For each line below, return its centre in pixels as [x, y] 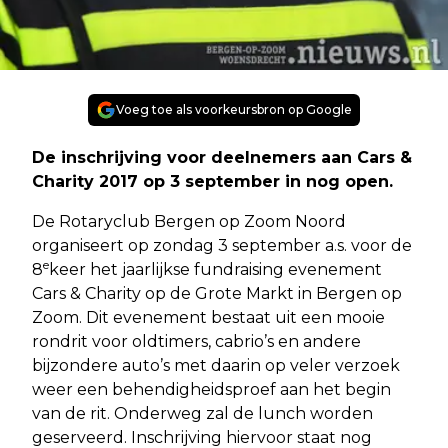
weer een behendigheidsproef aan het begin [211, 389]
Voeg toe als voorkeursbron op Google [234, 109]
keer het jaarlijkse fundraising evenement [215, 269]
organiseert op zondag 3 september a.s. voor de [222, 245]
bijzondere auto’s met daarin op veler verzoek [216, 365]
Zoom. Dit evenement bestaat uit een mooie [208, 317]
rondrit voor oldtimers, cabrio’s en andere [196, 341]
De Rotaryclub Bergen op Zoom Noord [189, 221]
